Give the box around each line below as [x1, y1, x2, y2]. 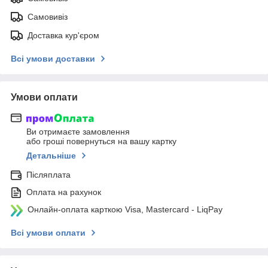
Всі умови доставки [11, 53, 95, 63]
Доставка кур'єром [28, 30, 99, 40]
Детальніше [26, 151, 76, 161]
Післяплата [26, 170, 71, 180]
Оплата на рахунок [26, 187, 101, 197]
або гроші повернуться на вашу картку [26, 136, 176, 147]
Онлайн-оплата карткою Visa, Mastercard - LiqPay [28, 205, 223, 215]
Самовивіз [28, 11, 68, 22]
